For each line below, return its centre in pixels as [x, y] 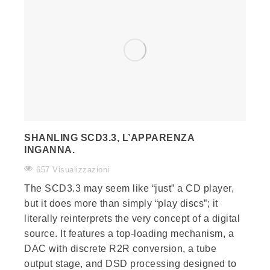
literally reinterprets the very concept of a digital [132, 219]
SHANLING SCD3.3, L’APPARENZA [109, 138]
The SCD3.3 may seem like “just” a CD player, [129, 189]
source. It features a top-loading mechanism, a [129, 234]
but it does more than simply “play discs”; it [121, 204]
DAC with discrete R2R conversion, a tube [120, 249]
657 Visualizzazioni [73, 170]
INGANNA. [49, 150]
